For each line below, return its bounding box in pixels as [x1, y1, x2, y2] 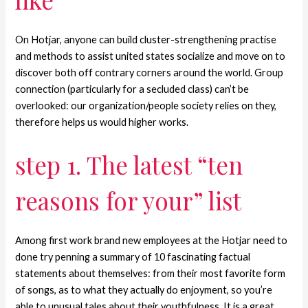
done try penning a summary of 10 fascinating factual [15, 250, 251, 263]
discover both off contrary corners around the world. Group [15, 67, 284, 79]
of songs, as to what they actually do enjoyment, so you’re [15, 283, 273, 296]
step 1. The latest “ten [15, 148, 243, 181]
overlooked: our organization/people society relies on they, [15, 100, 277, 112]
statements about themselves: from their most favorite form [15, 267, 286, 279]
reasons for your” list [15, 184, 242, 217]
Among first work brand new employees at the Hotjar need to [15, 234, 288, 246]
